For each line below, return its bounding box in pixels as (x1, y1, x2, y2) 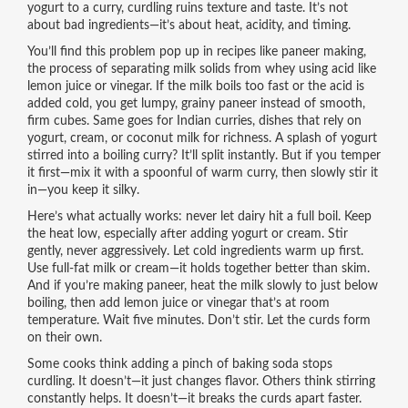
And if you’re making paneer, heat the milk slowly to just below (26, 280, 378, 292)
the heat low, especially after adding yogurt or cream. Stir (26, 228, 348, 240)
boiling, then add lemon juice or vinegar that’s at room (26, 297, 330, 310)
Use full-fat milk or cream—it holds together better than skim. (26, 262, 370, 275)
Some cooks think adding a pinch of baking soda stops (26, 358, 332, 371)
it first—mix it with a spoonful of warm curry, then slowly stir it (26, 167, 378, 179)
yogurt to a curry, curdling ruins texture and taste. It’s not (26, 2, 348, 15)
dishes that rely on (258, 115, 362, 127)
